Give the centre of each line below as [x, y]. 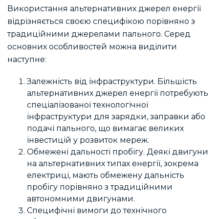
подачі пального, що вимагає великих [105, 129]
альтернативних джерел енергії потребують [118, 93]
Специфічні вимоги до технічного [97, 211]
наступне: [27, 59]
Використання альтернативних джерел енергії [104, 8]
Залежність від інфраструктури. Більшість [112, 82]
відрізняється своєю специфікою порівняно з [101, 21]
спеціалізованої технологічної [88, 105]
